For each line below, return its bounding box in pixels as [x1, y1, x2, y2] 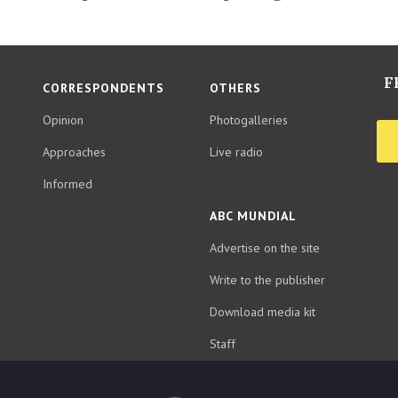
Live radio [210, 144, 263, 160]
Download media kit [210, 304, 315, 320]
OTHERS [210, 80, 261, 96]
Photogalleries [210, 112, 288, 128]
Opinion [43, 112, 84, 128]
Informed [43, 176, 92, 192]
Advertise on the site [210, 240, 320, 256]
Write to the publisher [210, 272, 325, 288]
